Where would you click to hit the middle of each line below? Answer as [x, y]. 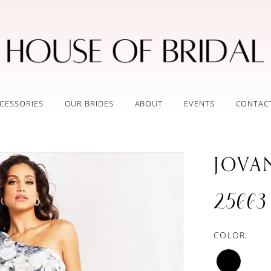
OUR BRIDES [89, 103]
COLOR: [231, 235]
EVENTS [199, 103]
